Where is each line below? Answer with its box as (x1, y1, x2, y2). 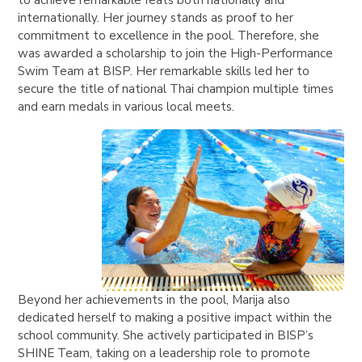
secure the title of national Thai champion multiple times (18, 81, 335, 98)
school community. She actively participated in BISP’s (18, 327, 314, 344)
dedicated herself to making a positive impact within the (18, 309, 333, 326)
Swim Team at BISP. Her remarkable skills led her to (18, 63, 310, 80)
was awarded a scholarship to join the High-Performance (18, 45, 334, 62)
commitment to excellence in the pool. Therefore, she (18, 27, 320, 44)
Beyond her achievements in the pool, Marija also (18, 292, 291, 309)
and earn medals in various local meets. (18, 99, 238, 116)
